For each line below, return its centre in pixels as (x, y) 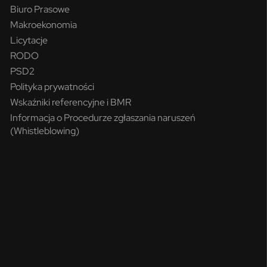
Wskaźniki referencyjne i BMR (71, 102)
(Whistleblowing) (45, 131)
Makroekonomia (44, 24)
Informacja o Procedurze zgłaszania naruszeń (103, 117)
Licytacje (29, 40)
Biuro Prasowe (40, 9)
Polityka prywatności (52, 86)
